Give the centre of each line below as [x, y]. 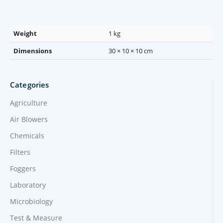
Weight [25, 34]
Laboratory [28, 185]
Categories [30, 85]
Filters [20, 152]
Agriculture [29, 103]
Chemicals [27, 135]
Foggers [23, 168]
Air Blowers [29, 119]
